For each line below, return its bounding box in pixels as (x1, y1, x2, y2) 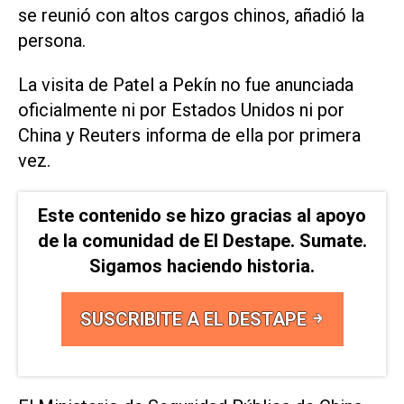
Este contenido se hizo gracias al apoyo (38, 204, 366, 226)
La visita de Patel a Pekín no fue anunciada (18, 74, 353, 96)
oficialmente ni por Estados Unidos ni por (18, 99, 344, 122)
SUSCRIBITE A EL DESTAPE (79, 308, 311, 330)
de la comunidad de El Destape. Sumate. (37, 229, 367, 252)
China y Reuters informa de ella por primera (18, 124, 361, 147)
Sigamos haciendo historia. (89, 254, 315, 277)
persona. (18, 30, 86, 52)
